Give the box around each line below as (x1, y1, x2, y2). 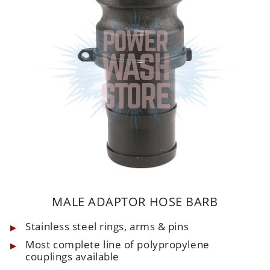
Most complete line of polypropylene (25, 237, 210, 251)
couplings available (25, 249, 119, 263)
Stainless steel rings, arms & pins (25, 219, 189, 233)
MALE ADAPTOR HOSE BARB (52, 193, 218, 210)
